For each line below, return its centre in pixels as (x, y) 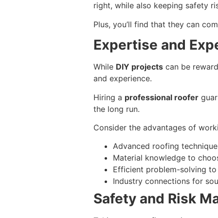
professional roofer (162, 97)
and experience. (123, 79)
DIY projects (139, 67)
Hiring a (109, 97)
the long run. (117, 109)
